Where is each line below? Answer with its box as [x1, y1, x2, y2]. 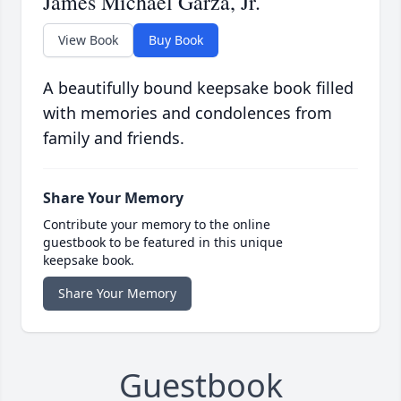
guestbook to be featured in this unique [43, 234, 283, 252]
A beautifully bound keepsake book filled [43, 77, 354, 99]
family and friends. [43, 127, 184, 149]
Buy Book [149, 31, 203, 49]
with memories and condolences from [43, 102, 332, 124]
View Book [58, 31, 118, 49]
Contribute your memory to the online [43, 216, 270, 234]
